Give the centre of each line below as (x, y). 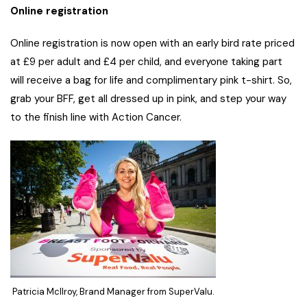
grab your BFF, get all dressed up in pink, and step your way (148, 99)
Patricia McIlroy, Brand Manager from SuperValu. (113, 291)
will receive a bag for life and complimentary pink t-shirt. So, (151, 81)
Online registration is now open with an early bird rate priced (152, 44)
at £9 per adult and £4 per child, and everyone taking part (146, 62)
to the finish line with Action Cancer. (96, 118)
